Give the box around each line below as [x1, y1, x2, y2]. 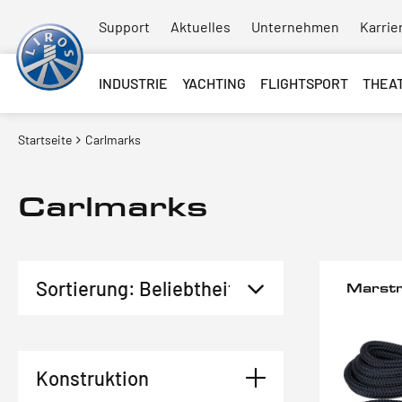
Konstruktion [36, 366, 149, 389]
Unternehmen [251, 18, 339, 35]
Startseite [18, 132, 72, 147]
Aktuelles [170, 18, 231, 35]
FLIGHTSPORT [260, 74, 348, 92]
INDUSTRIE [99, 74, 168, 92]
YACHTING [182, 74, 246, 92]
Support [99, 18, 150, 35]
